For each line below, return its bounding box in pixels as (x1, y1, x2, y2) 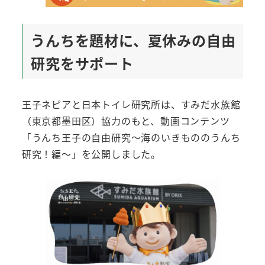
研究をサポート (31, 52, 134, 73)
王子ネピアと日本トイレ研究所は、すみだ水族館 (21, 96, 241, 111)
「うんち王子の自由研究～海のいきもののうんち (21, 130, 241, 144)
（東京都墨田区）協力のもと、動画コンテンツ (21, 113, 230, 128)
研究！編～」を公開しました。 (21, 146, 161, 161)
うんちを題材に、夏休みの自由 (31, 29, 236, 50)
